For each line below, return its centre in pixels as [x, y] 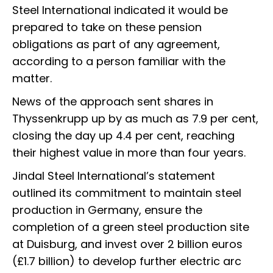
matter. [32, 79]
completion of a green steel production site [131, 227]
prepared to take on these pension [107, 27]
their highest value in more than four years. [129, 153]
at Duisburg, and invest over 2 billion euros [127, 244]
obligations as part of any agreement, [116, 44]
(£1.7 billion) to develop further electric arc [127, 261]
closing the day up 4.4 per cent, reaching [123, 136]
